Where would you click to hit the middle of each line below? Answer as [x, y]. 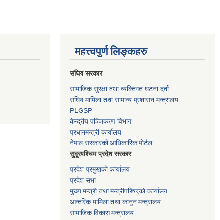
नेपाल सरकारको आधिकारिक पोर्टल [111, 143]
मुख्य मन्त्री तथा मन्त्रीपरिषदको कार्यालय [119, 191]
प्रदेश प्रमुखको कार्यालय [100, 169]
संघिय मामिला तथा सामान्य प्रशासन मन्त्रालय [124, 99]
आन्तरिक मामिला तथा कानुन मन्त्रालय [115, 202]
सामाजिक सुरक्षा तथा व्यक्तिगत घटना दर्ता [119, 89]
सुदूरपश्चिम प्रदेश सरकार [100, 153]
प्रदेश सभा [83, 180]
